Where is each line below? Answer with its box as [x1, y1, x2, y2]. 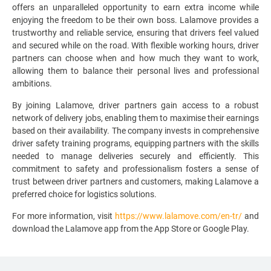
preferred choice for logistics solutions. [12, 189, 157, 199]
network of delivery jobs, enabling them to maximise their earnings [12, 113, 259, 123]
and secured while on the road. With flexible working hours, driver [12, 40, 259, 50]
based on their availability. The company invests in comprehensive [12, 125, 259, 135]
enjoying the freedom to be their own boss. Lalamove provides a [12, 15, 259, 25]
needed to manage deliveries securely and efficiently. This [12, 151, 259, 161]
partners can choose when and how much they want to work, [12, 53, 259, 63]
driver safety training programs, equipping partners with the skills [12, 138, 259, 148]
